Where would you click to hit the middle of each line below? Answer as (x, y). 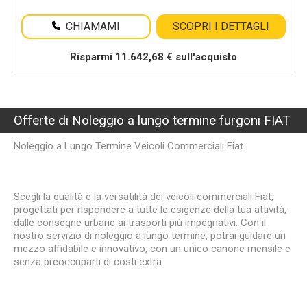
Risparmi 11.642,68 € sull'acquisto (153, 57)
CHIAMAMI (93, 26)
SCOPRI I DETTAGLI (221, 26)
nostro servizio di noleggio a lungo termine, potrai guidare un (150, 236)
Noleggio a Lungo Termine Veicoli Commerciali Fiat (128, 146)
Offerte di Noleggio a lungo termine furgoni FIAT (152, 120)
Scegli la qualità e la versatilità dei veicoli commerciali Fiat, (144, 197)
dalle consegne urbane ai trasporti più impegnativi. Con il (140, 223)
